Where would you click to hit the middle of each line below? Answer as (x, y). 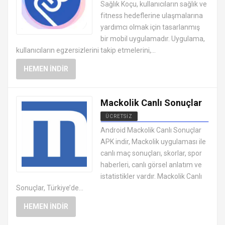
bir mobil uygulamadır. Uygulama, (153, 39)
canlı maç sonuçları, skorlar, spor (151, 153)
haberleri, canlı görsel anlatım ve (151, 165)
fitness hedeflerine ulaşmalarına (152, 16)
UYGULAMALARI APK (134, 134)
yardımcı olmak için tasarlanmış (150, 27)
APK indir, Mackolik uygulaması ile (153, 142)
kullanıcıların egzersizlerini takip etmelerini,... (86, 50)
